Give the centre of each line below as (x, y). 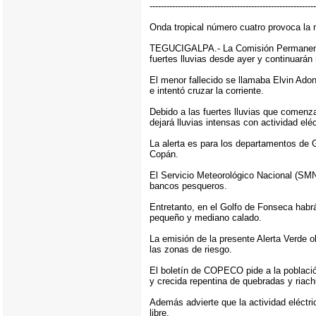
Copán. (164, 154)
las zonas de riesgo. (190, 249)
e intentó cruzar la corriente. (206, 90)
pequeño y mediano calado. (205, 217)
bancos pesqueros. (188, 186)
